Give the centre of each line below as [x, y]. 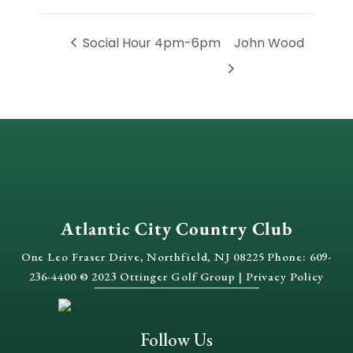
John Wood [269, 43]
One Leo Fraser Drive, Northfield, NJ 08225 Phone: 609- [176, 257]
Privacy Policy [285, 277]
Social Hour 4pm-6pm [150, 43]
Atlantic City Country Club [176, 229]
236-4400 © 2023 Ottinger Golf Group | [137, 277]
